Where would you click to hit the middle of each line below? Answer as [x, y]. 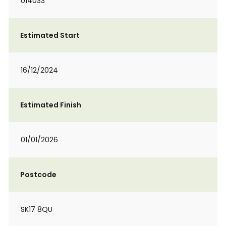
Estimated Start [50, 35]
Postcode [38, 175]
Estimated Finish [51, 105]
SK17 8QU [37, 209]
